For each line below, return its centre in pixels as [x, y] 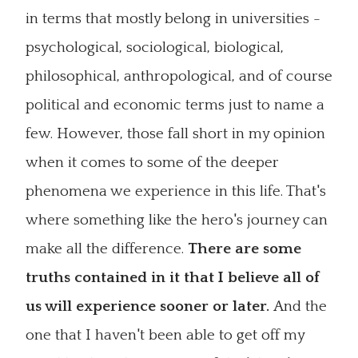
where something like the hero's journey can [177, 220]
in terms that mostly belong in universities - [173, 19]
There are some [245, 249]
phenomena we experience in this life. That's [176, 191]
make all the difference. [107, 249]
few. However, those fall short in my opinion [175, 134]
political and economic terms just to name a [175, 105]
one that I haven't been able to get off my [165, 335]
